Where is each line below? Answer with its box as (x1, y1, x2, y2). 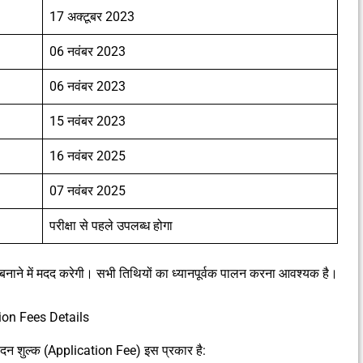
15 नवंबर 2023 (49, 113, 126, 130)
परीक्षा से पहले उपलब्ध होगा (49, 218, 173, 234)
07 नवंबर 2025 (49, 183, 126, 199)
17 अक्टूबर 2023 (49, 9, 135, 25)
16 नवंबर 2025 (49, 148, 126, 164)
